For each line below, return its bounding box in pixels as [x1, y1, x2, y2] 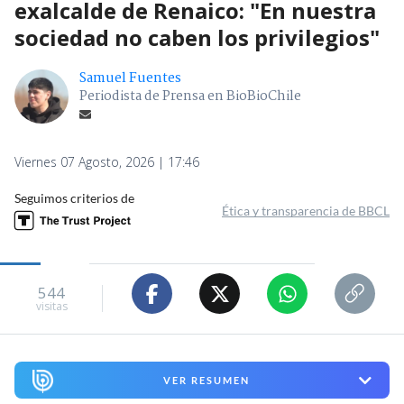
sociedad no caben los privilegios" [14, 23, 380, 53]
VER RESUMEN [162, 374, 250, 387]
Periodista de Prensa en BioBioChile [79, 86, 301, 108]
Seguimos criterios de [14, 190, 134, 207]
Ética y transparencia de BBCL [222, 203, 390, 219]
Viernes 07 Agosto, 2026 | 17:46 [14, 153, 199, 171]
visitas [35, 298, 68, 314]
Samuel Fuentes [79, 68, 181, 90]
